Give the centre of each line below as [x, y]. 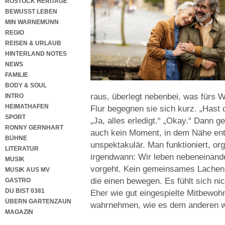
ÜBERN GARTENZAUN [38, 201]
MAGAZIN [19, 212]
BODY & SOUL [26, 85]
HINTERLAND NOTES [36, 54]
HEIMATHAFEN [27, 106]
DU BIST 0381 [25, 191]
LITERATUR [22, 149]
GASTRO [18, 180]
